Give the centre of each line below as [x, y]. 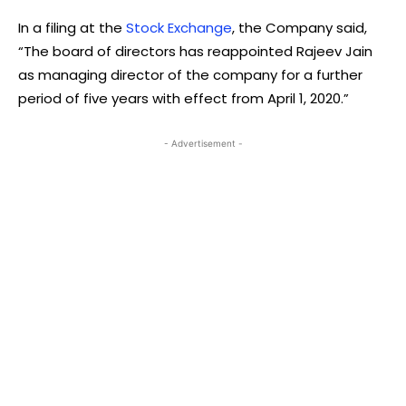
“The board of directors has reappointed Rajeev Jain [195, 51]
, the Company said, [300, 27]
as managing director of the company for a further [190, 74]
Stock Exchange [179, 27]
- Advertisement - [203, 143]
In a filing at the [72, 27]
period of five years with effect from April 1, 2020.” [184, 98]
